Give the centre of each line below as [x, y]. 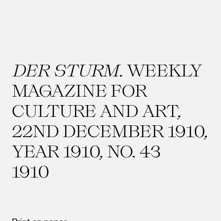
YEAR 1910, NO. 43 [86, 150]
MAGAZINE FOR [80, 90]
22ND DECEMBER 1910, [110, 130]
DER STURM [65, 70]
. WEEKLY [160, 70]
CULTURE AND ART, [97, 110]
